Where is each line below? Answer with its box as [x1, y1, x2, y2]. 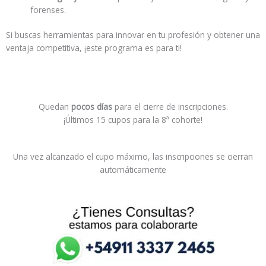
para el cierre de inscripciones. [112, 100, 228, 112]
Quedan [38, 100, 71, 112]
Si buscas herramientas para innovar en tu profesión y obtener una [6, 29, 260, 41]
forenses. [30, 4, 66, 15]
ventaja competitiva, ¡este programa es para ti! [6, 42, 182, 54]
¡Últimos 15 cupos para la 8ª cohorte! [64, 113, 202, 125]
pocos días [71, 100, 112, 112]
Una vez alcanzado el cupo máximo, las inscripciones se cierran [13, 150, 253, 162]
